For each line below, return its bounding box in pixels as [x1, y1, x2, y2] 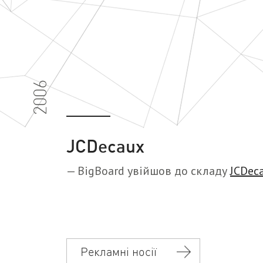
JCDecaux [66, 135, 144, 157]
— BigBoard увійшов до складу [66, 163, 230, 178]
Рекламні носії [80, 244, 157, 259]
